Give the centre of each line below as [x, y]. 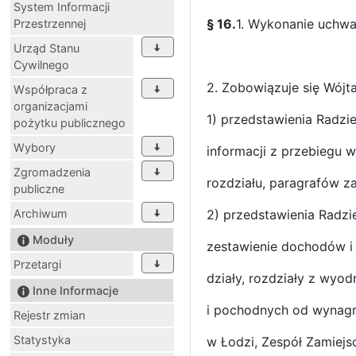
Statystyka [42, 339]
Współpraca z [50, 89]
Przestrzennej [50, 23]
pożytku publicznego [70, 122]
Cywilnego [41, 64]
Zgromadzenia [52, 172]
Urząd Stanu [46, 48]
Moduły [53, 239]
